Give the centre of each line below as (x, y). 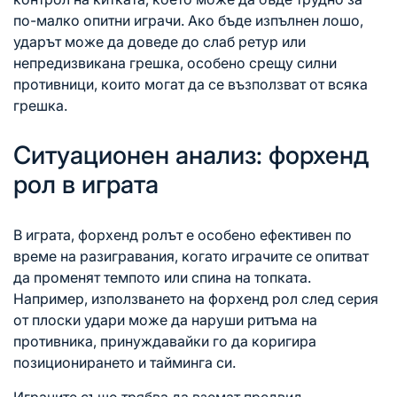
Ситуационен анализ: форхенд (191, 156)
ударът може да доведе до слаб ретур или (160, 42)
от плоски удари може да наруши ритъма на (165, 320)
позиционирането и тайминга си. (125, 363)
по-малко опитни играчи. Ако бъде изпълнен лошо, (188, 21)
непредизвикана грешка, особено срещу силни (175, 63)
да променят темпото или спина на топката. (162, 278)
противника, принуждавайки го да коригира (165, 342)
